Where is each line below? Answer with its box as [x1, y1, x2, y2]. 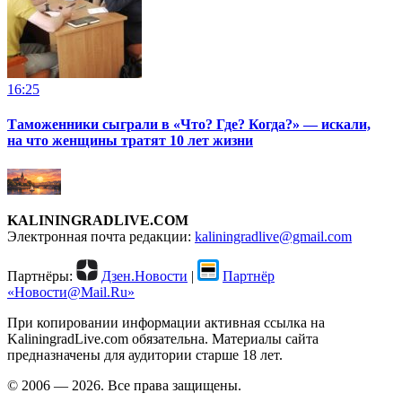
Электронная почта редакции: [7, 229, 195, 245]
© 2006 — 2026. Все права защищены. [7, 378, 241, 394]
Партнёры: [7, 268, 73, 284]
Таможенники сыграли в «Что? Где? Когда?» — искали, [7, 117, 371, 133]
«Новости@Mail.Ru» [7, 284, 135, 301]
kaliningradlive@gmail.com [195, 229, 352, 245]
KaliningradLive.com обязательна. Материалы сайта [7, 331, 319, 347]
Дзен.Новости [101, 268, 188, 284]
